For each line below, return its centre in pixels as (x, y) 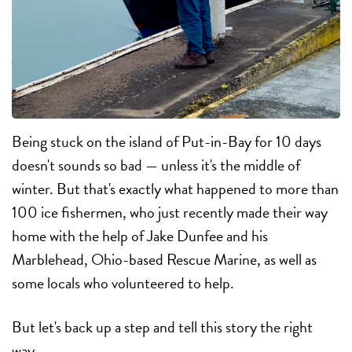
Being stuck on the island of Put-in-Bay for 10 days (167, 141)
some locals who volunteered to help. (123, 282)
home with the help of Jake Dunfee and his (140, 235)
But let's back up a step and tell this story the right (162, 326)
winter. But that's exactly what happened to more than (175, 188)
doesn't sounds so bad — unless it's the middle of (156, 165)
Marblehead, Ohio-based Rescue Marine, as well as (164, 259)
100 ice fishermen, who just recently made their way (170, 212)
